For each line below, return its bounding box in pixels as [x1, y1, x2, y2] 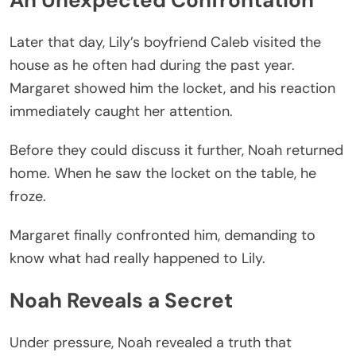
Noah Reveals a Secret [10, 287, 233, 315]
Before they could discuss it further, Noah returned [10, 140, 343, 160]
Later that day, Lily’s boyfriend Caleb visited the [10, 32, 321, 52]
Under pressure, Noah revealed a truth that [10, 333, 292, 353]
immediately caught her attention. [10, 101, 233, 121]
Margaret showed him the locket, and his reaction [10, 78, 335, 98]
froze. [10, 186, 46, 206]
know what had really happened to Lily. [10, 248, 265, 268]
